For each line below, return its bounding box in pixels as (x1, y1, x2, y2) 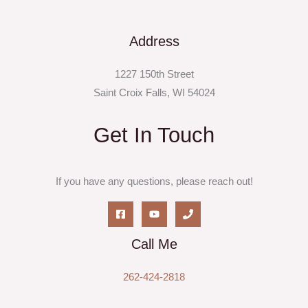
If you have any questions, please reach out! (55, 175, 253, 187)
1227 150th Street (114, 69, 194, 80)
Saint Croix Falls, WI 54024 (93, 87, 215, 99)
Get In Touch (93, 122, 214, 147)
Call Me (131, 236, 177, 252)
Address (129, 34, 179, 49)
